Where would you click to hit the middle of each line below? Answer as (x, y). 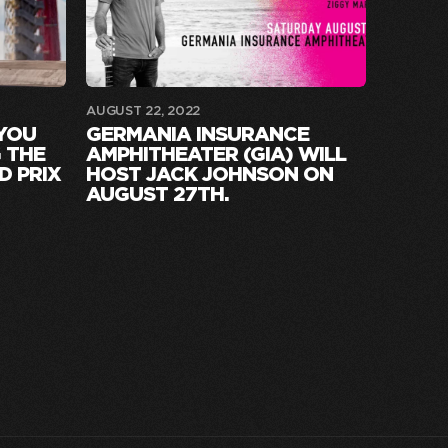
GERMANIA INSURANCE (198, 134)
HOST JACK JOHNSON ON (210, 174)
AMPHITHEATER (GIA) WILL (216, 154)
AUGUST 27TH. (158, 194)
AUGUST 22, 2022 (143, 111)
